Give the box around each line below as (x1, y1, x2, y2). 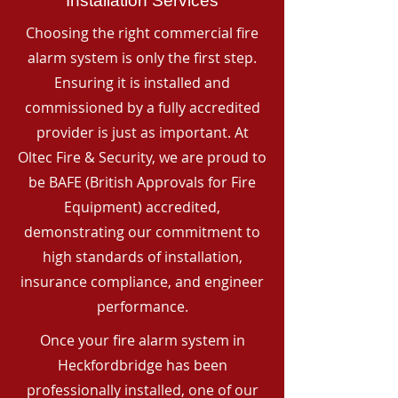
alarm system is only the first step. (28, 48, 257, 68)
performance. (96, 297, 188, 316)
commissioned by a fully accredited (24, 98, 260, 117)
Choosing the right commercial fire (26, 23, 259, 43)
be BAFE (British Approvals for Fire (28, 172, 256, 192)
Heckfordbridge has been (57, 355, 227, 375)
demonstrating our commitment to (24, 222, 260, 242)
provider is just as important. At (36, 123, 249, 142)
